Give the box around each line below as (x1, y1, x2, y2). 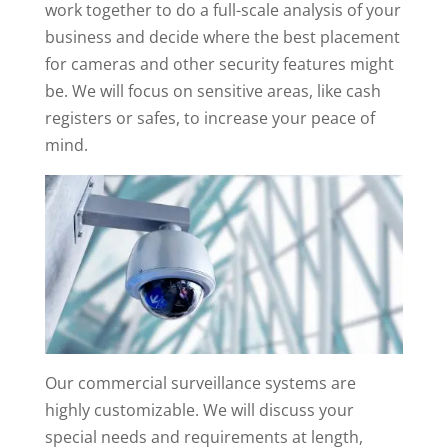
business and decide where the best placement (44, 26, 400, 49)
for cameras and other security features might (44, 53, 394, 76)
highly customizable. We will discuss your (44, 399, 354, 422)
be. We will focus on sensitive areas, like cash (44, 80, 381, 103)
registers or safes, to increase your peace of (44, 107, 375, 130)
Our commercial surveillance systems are (44, 372, 356, 395)
